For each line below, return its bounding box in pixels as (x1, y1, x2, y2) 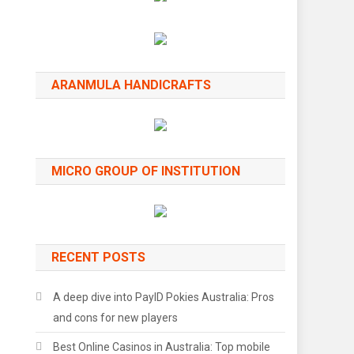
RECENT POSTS (51, 250, 146, 265)
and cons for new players (53, 311, 179, 324)
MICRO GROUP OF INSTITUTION (51, 164, 241, 179)
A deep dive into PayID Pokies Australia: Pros (53, 291, 275, 303)
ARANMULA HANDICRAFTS (51, 77, 212, 92)
